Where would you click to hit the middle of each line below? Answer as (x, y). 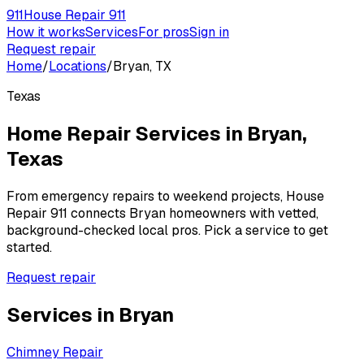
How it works (46, 32)
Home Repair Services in (127, 133)
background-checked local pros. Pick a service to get (167, 230)
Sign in (209, 32)
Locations (78, 66)
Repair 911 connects (68, 213)
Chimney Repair (55, 352)
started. (29, 247)
